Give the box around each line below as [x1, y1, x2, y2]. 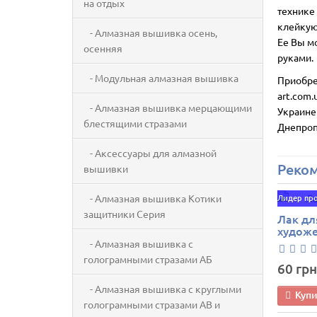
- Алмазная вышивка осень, [83, 26, 217, 39]
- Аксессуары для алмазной [83, 146, 217, 159]
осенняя [83, 42, 122, 54]
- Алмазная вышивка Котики [83, 192, 221, 204]
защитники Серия [83, 207, 166, 220]
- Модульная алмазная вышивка [83, 71, 238, 84]
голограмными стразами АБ [83, 253, 212, 265]
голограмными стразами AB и [83, 298, 220, 311]
